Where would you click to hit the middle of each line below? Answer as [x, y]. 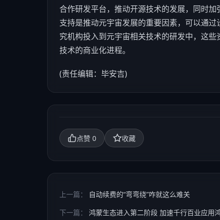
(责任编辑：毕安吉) [93, 74]
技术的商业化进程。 [95, 50]
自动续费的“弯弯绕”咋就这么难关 [139, 194]
